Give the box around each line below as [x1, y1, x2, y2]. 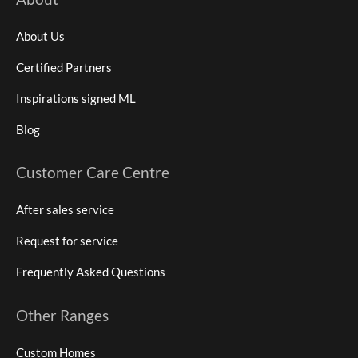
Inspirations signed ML [16, 90, 136, 105]
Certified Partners [16, 59, 112, 74]
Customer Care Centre [16, 163, 169, 182]
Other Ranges [16, 305, 109, 324]
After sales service [16, 202, 114, 217]
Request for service [16, 233, 118, 249]
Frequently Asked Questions [16, 265, 165, 280]
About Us [16, 28, 65, 43]
